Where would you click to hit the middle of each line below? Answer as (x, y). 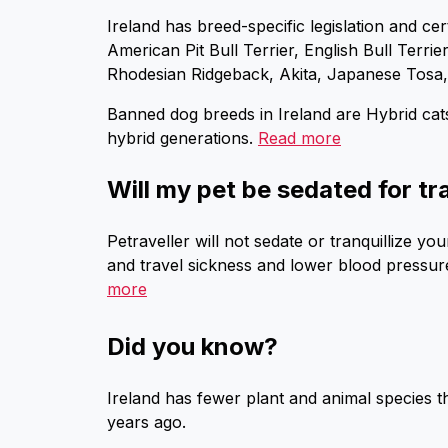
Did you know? (192, 346)
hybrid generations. (182, 137)
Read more (299, 137)
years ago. (146, 421)
